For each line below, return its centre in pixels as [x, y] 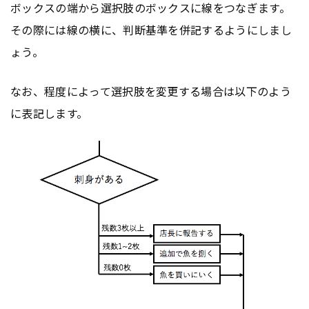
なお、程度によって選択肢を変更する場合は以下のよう [151, 91]
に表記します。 [49, 113]
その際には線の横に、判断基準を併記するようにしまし [151, 29]
